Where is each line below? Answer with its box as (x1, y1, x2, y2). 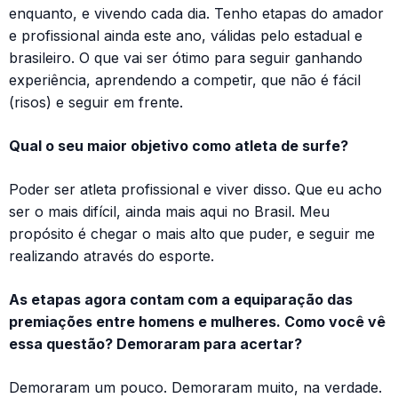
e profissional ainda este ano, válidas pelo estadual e (9, 26, 362, 44)
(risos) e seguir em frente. (9, 92, 183, 111)
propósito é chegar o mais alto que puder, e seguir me (9, 224, 375, 243)
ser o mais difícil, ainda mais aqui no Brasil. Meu (9, 202, 330, 220)
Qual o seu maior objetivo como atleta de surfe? (9, 136, 348, 155)
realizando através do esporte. (9, 246, 214, 265)
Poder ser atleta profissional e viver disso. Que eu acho (9, 179, 382, 198)
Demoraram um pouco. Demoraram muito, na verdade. (9, 378, 382, 396)
